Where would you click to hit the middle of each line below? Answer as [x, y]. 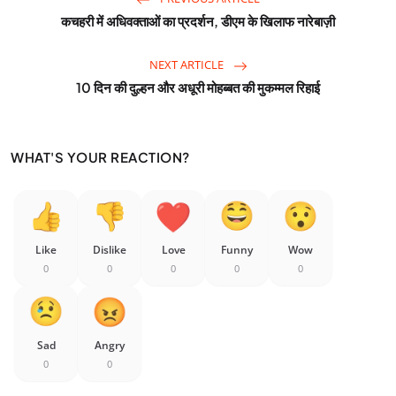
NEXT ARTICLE [187, 65]
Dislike [110, 250]
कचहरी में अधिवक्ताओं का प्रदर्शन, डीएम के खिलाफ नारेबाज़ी [198, 21]
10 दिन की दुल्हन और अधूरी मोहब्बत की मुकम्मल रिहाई [198, 88]
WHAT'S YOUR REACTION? [100, 157]
